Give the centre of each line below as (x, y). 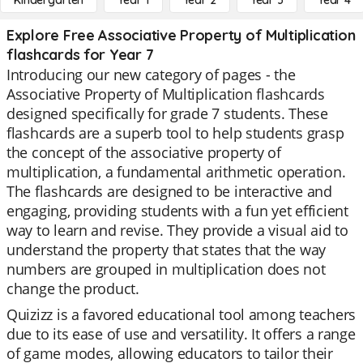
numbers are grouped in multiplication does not (166, 269)
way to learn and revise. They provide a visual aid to (177, 230)
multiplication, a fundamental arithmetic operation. (176, 172)
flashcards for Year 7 (80, 55)
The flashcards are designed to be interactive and (169, 191)
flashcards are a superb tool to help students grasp (175, 133)
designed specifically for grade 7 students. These (167, 113)
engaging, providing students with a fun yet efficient (177, 211)
